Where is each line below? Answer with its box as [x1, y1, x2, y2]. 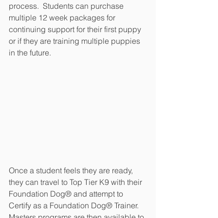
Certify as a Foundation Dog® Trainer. [9, 200, 143, 210]
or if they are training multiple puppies [9, 36, 142, 46]
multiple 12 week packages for [9, 13, 117, 23]
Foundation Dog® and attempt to [9, 189, 125, 199]
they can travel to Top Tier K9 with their [9, 177, 144, 187]
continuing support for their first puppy [9, 24, 143, 35]
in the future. [9, 48, 51, 58]
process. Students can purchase [9, 1, 126, 11]
